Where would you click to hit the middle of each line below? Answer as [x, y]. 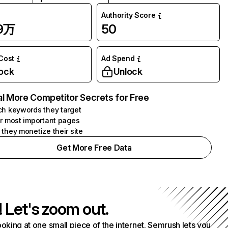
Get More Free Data [94, 148]
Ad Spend [118, 58]
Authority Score [128, 15]
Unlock [128, 72]
